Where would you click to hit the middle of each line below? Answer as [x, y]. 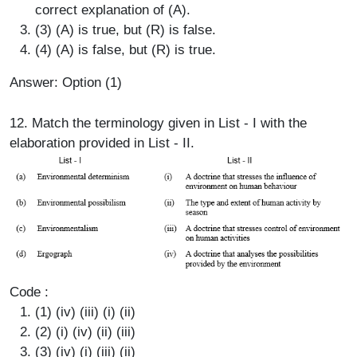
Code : [29, 292]
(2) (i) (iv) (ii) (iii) [85, 331]
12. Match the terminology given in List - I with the [158, 123]
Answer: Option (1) [66, 82]
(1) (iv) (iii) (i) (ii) [85, 312]
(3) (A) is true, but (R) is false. [126, 30]
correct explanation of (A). [113, 10]
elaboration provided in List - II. [102, 143]
